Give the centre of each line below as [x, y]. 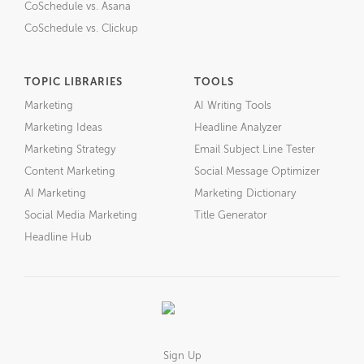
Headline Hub [58, 237]
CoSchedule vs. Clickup [81, 28]
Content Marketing [70, 171]
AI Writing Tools [233, 106]
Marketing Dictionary [245, 193]
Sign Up [182, 356]
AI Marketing [55, 193]
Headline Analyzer [238, 128]
